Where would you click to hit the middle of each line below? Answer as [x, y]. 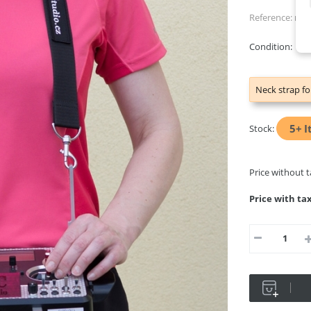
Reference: [271, 17]
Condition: [271, 47]
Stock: [262, 128]
